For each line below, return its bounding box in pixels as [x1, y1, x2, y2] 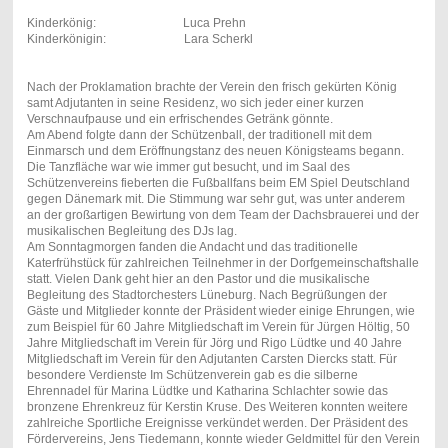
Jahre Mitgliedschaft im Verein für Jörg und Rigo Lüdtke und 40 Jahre [26, 336, 402, 351]
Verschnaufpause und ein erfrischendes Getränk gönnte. [26, 112, 333, 127]
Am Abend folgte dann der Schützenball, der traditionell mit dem [26, 128, 372, 143]
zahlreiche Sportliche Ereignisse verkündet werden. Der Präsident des [26, 416, 408, 431]
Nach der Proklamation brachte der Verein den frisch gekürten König [26, 80, 397, 95]
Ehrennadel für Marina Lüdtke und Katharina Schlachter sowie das [26, 384, 388, 399]
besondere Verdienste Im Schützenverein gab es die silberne [26, 368, 358, 383]
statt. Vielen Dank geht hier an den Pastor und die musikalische [26, 272, 370, 287]
